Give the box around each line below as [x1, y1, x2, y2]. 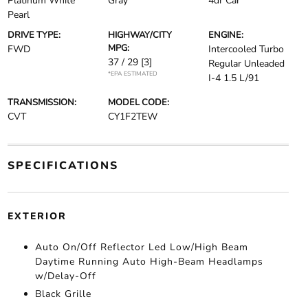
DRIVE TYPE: [7, 29, 60, 41]
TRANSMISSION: [7, 96, 76, 109]
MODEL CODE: [107, 96, 169, 109]
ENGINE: [208, 29, 244, 41]
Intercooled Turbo [208, 43, 285, 56]
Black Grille [34, 287, 91, 300]
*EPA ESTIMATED [107, 69, 157, 78]
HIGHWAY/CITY [107, 29, 172, 41]
